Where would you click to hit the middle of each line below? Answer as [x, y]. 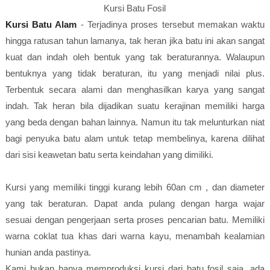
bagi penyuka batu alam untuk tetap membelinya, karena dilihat [135, 138]
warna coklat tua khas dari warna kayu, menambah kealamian [135, 236]
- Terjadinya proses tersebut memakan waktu [171, 24]
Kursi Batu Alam [41, 24]
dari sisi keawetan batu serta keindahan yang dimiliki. [109, 155]
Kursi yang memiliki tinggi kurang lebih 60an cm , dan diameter [135, 187]
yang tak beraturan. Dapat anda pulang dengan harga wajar [135, 203]
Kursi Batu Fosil [135, 8]
